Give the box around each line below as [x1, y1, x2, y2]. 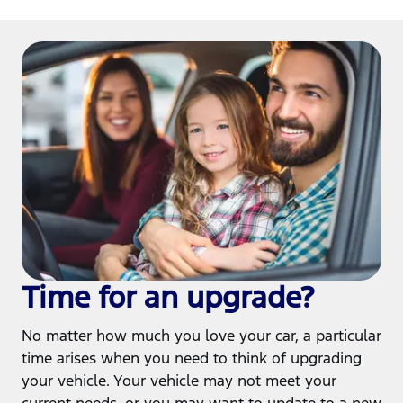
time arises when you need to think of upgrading [22, 348, 362, 369]
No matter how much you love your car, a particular [22, 326, 381, 346]
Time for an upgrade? [22, 279, 314, 317]
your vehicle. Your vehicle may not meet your [22, 371, 336, 391]
